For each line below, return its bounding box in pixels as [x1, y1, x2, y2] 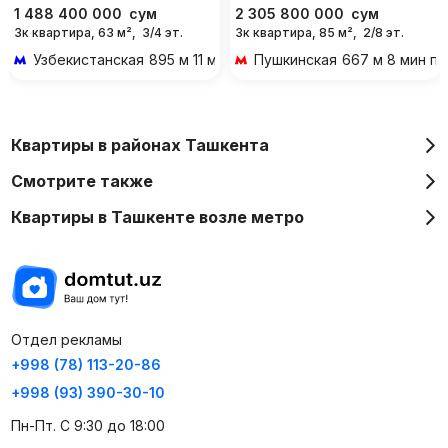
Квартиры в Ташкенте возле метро [10, 206, 304, 227]
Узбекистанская [32, 50, 144, 68]
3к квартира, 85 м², [234, 24, 357, 40]
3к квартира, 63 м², [13, 24, 136, 40]
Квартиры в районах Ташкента [10, 134, 269, 155]
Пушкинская [253, 50, 337, 68]
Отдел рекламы [10, 330, 122, 348]
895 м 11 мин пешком [148, 50, 291, 68]
